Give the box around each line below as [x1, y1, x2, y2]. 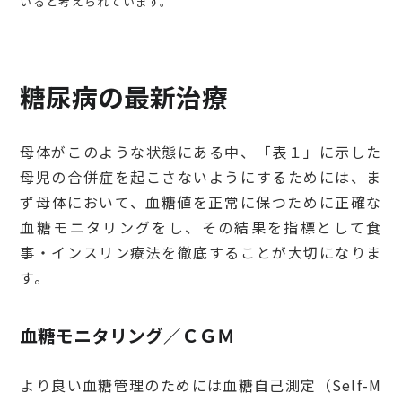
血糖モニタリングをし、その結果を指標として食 [20, 216, 382, 239]
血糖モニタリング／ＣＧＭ [20, 322, 236, 349]
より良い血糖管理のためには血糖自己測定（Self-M [20, 374, 382, 397]
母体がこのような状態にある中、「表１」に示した [20, 141, 382, 163]
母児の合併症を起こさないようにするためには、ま [20, 166, 382, 188]
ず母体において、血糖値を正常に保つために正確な [20, 191, 382, 214]
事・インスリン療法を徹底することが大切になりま [20, 241, 382, 264]
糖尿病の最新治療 [20, 77, 229, 115]
